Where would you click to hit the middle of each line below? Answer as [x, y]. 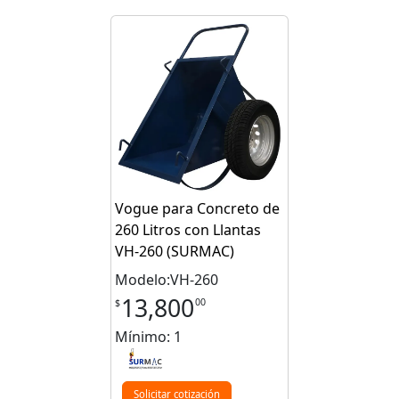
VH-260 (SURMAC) [175, 252]
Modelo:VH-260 [167, 280]
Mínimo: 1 [148, 337]
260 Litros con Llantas [188, 230]
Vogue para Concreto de [197, 209]
